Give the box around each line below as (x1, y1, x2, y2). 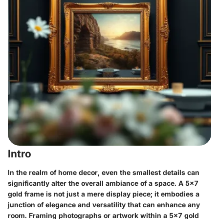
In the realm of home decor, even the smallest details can (8, 168, 199, 176)
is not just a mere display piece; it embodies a (44, 189, 199, 198)
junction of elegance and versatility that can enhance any (8, 200, 200, 209)
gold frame (8, 189, 44, 198)
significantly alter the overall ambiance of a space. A (8, 178, 185, 187)
